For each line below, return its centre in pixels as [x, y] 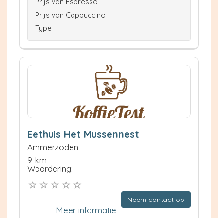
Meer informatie [86, 210]
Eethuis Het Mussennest [83, 134]
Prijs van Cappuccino [70, 15]
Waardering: [50, 168]
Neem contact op [156, 199]
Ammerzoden [53, 147]
